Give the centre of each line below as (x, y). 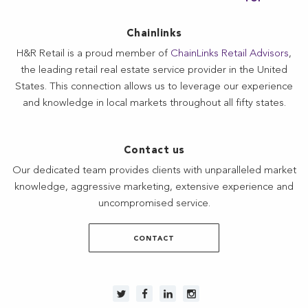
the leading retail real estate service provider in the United (154, 71)
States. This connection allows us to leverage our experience (154, 87)
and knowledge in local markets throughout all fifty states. (154, 104)
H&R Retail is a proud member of (93, 54)
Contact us (154, 151)
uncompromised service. (154, 204)
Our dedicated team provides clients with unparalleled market (154, 171)
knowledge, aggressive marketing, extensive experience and (154, 188)
